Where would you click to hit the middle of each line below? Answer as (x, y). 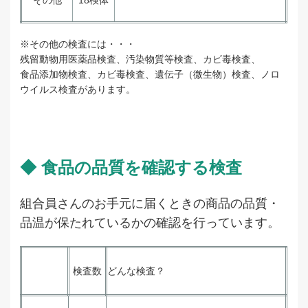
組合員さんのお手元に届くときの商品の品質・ (150, 204)
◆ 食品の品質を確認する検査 (131, 167)
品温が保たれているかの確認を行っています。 (150, 223)
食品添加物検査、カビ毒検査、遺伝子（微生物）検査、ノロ (150, 75)
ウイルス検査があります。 (78, 90)
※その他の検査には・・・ (78, 44)
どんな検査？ (136, 271)
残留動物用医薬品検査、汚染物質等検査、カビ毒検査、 (141, 59)
